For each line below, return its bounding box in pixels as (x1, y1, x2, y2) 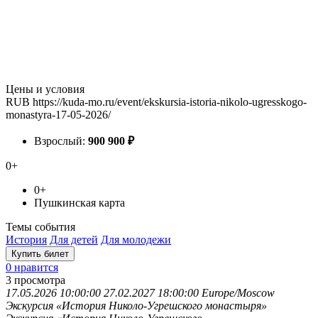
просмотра (14, 273, 65, 286)
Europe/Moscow (202, 286, 275, 299)
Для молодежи (101, 233, 171, 246)
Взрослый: (34, 134, 88, 147)
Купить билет (11, 248, 69, 259)
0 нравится (6, 261, 58, 273)
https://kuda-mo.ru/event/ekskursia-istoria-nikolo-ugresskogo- (33, 95, 307, 108)
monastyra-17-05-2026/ (6, 108, 111, 121)
